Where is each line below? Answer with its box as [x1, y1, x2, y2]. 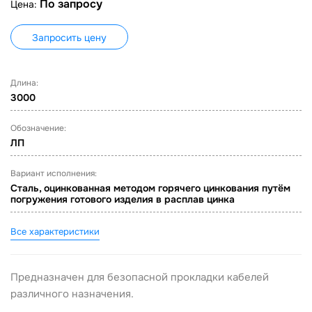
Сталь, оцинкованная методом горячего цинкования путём [10, 182, 290, 194]
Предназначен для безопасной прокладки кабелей [10, 270, 269, 284]
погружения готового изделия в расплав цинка [10, 193, 235, 205]
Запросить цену [32, 31, 107, 44]
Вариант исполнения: [10, 168, 97, 179]
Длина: [10, 77, 38, 88]
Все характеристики [10, 226, 100, 237]
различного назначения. [10, 287, 134, 301]
